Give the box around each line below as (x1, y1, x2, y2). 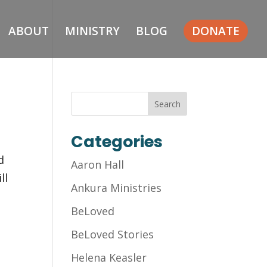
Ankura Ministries (71, 181, 162, 195)
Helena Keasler (71, 250, 147, 265)
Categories (71, 131, 163, 153)
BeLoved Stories (71, 227, 154, 241)
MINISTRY (65, 23, 120, 39)
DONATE (192, 23, 240, 39)
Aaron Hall (71, 157, 125, 172)
